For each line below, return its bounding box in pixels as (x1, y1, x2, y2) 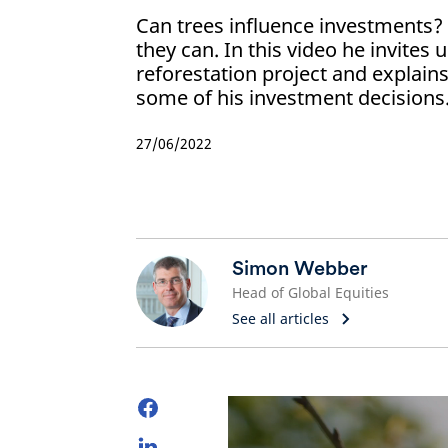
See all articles (232, 309, 329, 328)
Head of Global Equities (232, 283, 389, 302)
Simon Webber (232, 256, 368, 280)
